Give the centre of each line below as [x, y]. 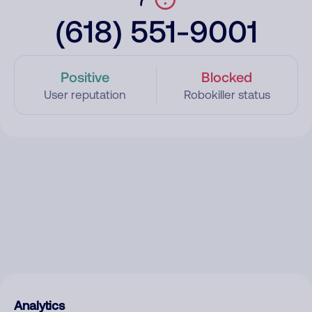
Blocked [227, 77]
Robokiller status [227, 95]
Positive [85, 77]
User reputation [85, 95]
